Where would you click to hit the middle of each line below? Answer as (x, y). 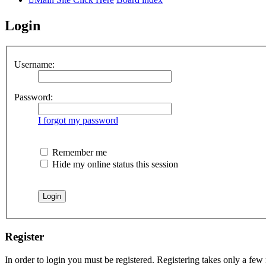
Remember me (78, 153)
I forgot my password (78, 121)
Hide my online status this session (114, 164)
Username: (34, 65)
